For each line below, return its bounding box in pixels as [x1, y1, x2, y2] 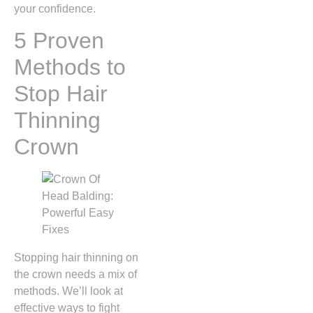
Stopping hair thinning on [14, 252, 138, 264]
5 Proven [14, 28, 104, 54]
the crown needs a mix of [14, 268, 137, 281]
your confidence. [14, 2, 96, 15]
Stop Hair [14, 81, 108, 107]
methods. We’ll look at [14, 285, 123, 298]
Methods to [14, 54, 126, 80]
